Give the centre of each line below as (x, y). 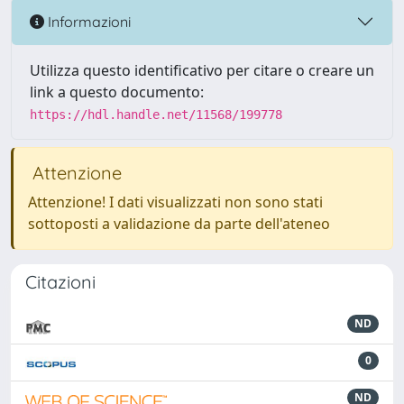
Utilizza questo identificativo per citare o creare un (202, 70)
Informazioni (87, 21)
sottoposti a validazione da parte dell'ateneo (179, 224)
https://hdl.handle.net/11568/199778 (156, 115)
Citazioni (60, 282)
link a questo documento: (117, 92)
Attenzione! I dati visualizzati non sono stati (175, 202)
